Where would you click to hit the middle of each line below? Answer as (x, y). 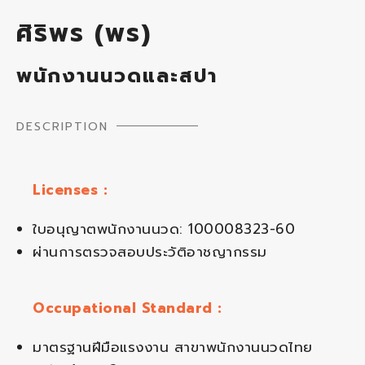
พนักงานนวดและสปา (117, 76)
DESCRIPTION (62, 127)
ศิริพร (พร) (84, 34)
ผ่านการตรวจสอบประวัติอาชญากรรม (150, 252)
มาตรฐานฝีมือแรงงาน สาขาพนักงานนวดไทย (173, 347)
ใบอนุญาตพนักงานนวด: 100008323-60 (164, 229)
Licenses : (70, 189)
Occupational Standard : (128, 308)
